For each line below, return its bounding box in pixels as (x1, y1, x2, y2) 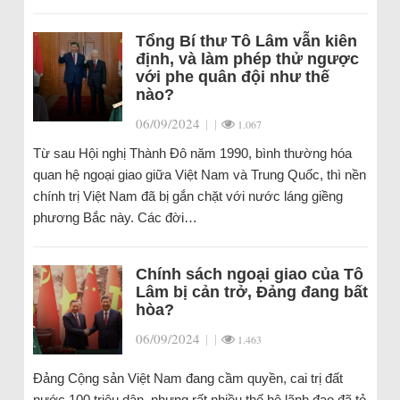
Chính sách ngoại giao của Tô (135, 265, 363, 283)
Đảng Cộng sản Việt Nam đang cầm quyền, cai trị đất (32, 371, 343, 386)
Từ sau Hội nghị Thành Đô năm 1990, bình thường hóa (32, 146, 352, 161)
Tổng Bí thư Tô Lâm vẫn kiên (135, 32, 357, 50)
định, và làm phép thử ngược (135, 50, 359, 68)
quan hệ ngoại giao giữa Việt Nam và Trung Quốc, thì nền (32, 167, 366, 182)
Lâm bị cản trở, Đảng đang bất (135, 283, 368, 301)
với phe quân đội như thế (135, 68, 329, 86)
